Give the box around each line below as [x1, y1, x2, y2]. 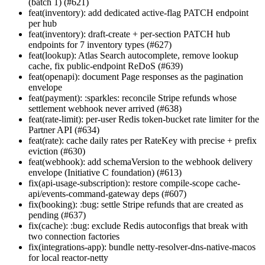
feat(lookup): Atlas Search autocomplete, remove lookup [28, 50, 238, 60]
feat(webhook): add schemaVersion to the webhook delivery [28, 156, 253, 167]
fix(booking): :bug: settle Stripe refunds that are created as [28, 199, 243, 209]
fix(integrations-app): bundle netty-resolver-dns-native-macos [28, 241, 256, 252]
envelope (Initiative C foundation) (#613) [28, 167, 182, 177]
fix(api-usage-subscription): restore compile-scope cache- [28, 177, 240, 188]
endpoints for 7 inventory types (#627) [28, 39, 172, 50]
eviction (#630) [28, 146, 85, 156]
